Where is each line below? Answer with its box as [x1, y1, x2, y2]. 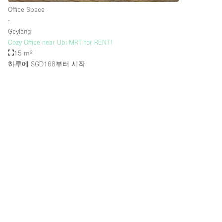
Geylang [8, 27, 31, 35]
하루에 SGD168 [8, 59, 55, 68]
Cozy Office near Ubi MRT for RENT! [8, 38, 113, 46]
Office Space [8, 5, 45, 13]
